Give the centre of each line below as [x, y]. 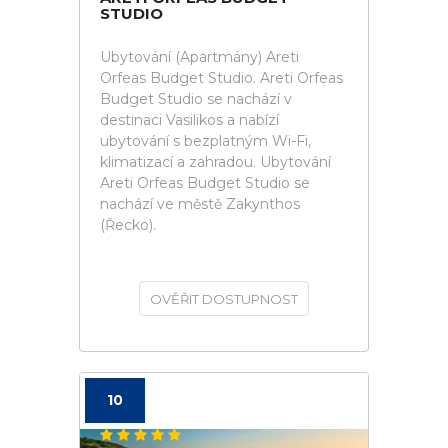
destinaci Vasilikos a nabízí [189, 120]
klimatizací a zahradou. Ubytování [215, 162]
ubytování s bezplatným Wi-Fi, [205, 141]
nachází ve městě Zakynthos [200, 204]
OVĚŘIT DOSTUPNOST [224, 299]
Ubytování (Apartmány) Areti [199, 57]
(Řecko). [128, 225]
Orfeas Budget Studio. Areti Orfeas [221, 78]
